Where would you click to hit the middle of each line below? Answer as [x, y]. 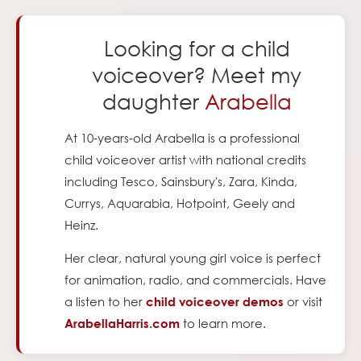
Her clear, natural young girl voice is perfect [193, 258]
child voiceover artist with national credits [186, 160]
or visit [303, 302]
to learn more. [225, 324]
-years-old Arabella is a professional [197, 138]
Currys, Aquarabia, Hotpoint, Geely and [180, 203]
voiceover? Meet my [197, 75]
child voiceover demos [215, 302]
